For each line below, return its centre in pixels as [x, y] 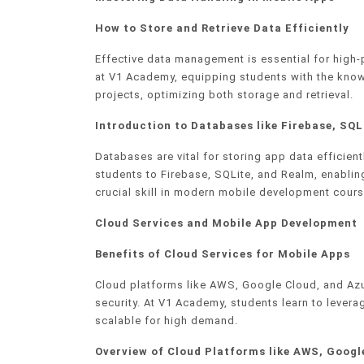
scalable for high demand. [167, 321]
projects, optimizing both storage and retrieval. [224, 95]
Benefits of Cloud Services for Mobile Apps [223, 254]
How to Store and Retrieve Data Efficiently [222, 28]
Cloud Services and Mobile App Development [226, 223]
